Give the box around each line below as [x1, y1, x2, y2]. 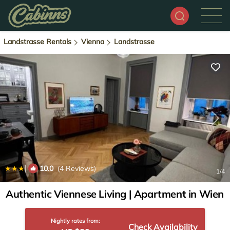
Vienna [81, 37, 104, 46]
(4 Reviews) [53, 164, 96, 173]
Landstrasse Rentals [4, 37, 73, 46]
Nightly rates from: [51, 217, 101, 224]
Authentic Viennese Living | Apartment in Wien [6, 187, 224, 200]
